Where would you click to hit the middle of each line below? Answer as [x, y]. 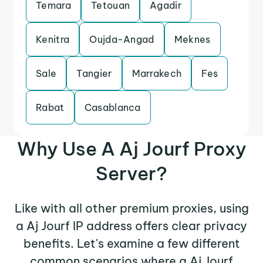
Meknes [192, 39]
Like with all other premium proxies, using [131, 208]
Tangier [94, 73]
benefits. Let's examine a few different [131, 243]
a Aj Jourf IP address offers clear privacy [131, 226]
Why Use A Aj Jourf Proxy [131, 149]
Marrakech [157, 73]
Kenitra [53, 39]
